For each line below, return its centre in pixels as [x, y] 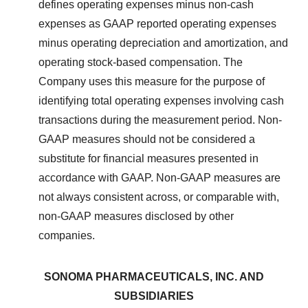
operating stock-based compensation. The [141, 62]
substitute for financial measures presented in [148, 158]
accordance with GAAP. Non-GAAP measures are [159, 177]
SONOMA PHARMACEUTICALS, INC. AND [154, 276]
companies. [67, 235]
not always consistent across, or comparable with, [159, 197]
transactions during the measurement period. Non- [160, 120]
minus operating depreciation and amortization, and [163, 43]
